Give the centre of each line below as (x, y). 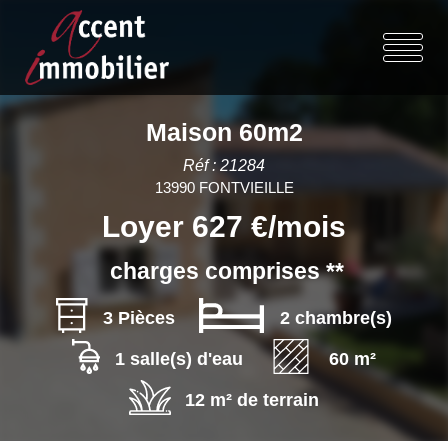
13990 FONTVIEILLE (224, 187)
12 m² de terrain (251, 400)
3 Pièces (139, 318)
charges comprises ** (226, 271)
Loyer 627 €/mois (224, 226)
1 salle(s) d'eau (179, 359)
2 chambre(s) (335, 318)
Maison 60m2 (224, 132)
